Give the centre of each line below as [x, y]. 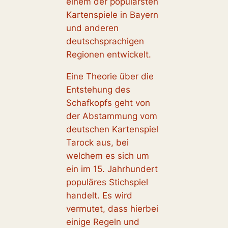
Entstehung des [98, 89]
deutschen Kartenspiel [112, 129]
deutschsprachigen [105, 41]
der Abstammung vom [111, 116]
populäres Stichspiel [107, 182]
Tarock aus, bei [97, 142]
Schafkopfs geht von [108, 103]
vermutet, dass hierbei [112, 208]
